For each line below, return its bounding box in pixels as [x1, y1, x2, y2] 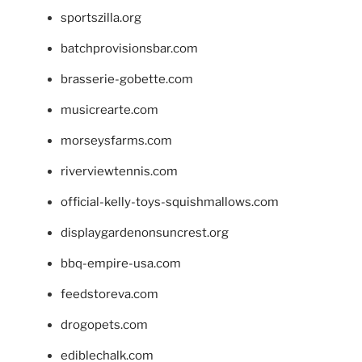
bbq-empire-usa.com [61, 256, 181, 271]
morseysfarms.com [61, 133, 172, 149]
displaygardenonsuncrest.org [61, 225, 229, 241]
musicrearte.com [61, 103, 158, 118]
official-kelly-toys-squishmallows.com [61, 195, 279, 210]
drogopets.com [61, 318, 148, 333]
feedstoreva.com [61, 287, 158, 302]
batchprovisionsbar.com [61, 41, 198, 57]
